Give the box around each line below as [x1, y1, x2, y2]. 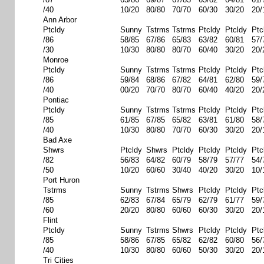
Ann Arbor [43, 15, 77, 24]
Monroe [43, 55, 68, 64]
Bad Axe [43, 136, 72, 144]
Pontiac [43, 95, 69, 104]
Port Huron [43, 176, 80, 184]
